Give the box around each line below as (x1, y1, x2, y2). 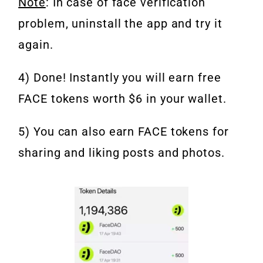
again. (18, 38, 53, 52)
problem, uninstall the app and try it (18, 16, 222, 31)
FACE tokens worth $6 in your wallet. (18, 92, 227, 106)
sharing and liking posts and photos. (18, 146, 225, 160)
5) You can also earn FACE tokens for (18, 124, 229, 139)
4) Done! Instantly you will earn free (18, 70, 221, 85)
